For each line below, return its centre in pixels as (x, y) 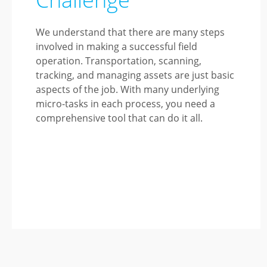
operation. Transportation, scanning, (119, 61)
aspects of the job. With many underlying (128, 89)
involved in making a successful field (117, 46)
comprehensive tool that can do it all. (119, 118)
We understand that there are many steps (130, 32)
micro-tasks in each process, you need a (125, 104)
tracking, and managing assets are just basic (135, 75)
